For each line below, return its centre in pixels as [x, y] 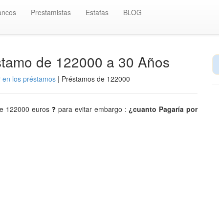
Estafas [97, 12]
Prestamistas [51, 12]
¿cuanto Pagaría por [163, 109]
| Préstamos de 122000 [93, 79]
